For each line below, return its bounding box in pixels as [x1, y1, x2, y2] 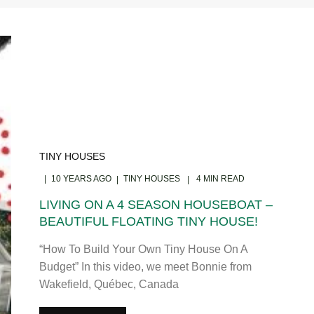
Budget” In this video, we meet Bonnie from [39, 260, 252, 273]
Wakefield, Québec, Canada [39, 278, 179, 290]
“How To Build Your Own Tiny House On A [39, 243, 247, 255]
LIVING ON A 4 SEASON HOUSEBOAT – [39, 197, 273, 212]
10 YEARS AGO [50, 174, 111, 184]
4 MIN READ [193, 174, 245, 184]
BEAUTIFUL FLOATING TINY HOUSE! [39, 214, 258, 228]
